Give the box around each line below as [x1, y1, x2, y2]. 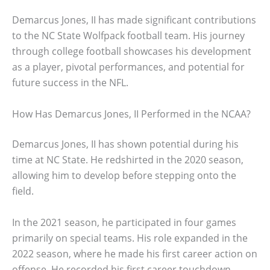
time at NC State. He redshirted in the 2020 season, [12, 153, 243, 166]
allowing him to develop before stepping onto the [12, 169, 236, 182]
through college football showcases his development [12, 45, 251, 58]
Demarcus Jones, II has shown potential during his [12, 137, 239, 151]
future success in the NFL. [12, 76, 128, 90]
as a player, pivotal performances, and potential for [12, 60, 245, 74]
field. [12, 184, 34, 198]
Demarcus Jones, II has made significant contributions [12, 13, 256, 27]
